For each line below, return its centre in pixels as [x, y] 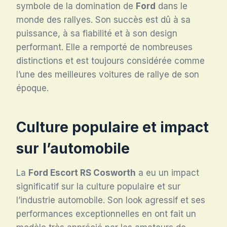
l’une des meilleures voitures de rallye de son [108, 74]
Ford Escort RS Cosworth [82, 173]
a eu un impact [167, 173]
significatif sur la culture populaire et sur [98, 186]
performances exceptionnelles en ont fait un [106, 214]
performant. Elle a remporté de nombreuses [104, 47]
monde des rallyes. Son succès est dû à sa [103, 20]
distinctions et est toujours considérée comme [110, 61]
